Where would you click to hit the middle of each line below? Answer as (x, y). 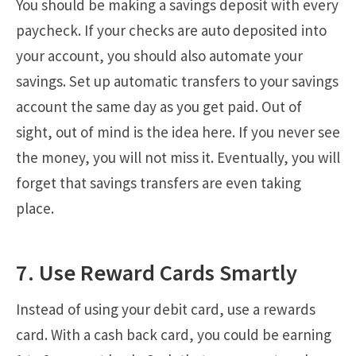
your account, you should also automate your (159, 55)
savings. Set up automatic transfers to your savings (177, 81)
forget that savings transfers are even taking (159, 182)
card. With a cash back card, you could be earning (174, 334)
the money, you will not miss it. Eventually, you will (178, 157)
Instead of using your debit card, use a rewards (166, 309)
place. (35, 208)
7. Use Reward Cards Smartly (157, 272)
